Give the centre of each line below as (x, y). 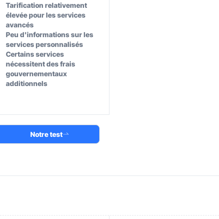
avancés (20, 25)
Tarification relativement (46, 5)
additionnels (26, 83)
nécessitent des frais (40, 64)
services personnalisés (44, 44)
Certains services (35, 54)
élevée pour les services (45, 15)
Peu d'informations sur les (49, 34)
